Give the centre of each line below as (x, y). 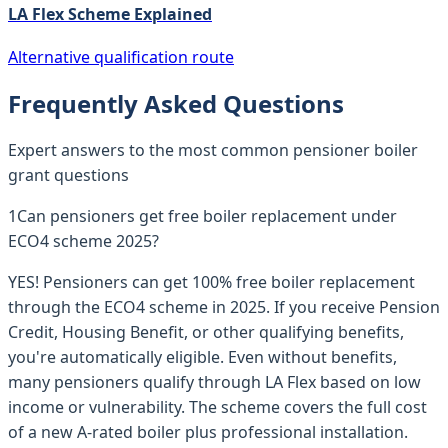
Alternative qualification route (121, 57)
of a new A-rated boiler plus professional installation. (208, 431)
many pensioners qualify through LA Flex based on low (214, 381)
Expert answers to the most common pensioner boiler (213, 149)
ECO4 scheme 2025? (83, 240)
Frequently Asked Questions (176, 103)
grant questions (68, 174)
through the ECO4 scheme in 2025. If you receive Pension (224, 306)
